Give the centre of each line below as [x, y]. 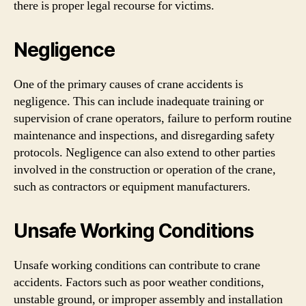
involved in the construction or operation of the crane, [145, 169]
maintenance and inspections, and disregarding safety [144, 135]
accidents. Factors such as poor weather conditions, [139, 282]
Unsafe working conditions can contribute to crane [137, 265]
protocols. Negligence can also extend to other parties [144, 152]
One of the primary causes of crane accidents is [128, 84]
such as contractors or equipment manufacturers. [132, 186]
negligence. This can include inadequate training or [139, 101]
